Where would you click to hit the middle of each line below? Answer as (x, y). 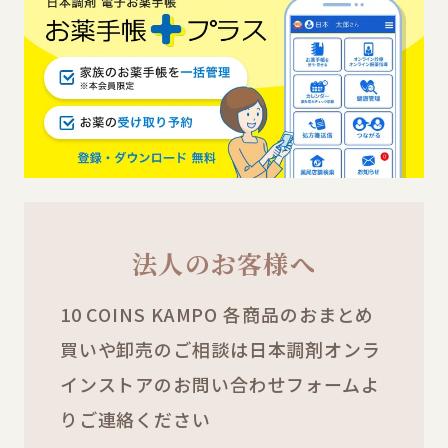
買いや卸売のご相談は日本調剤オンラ (220, 349)
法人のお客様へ (224, 262)
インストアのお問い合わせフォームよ (219, 384)
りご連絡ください (135, 419)
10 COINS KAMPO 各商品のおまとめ (217, 314)
